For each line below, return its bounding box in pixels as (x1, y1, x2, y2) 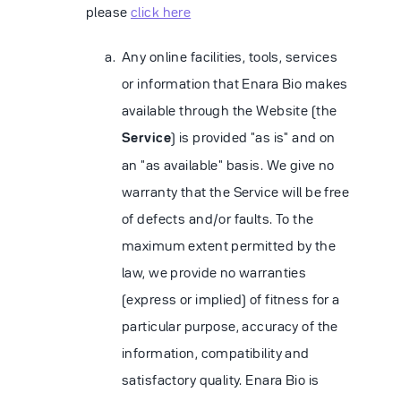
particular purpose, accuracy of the (122, 318, 338, 334)
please (86, 4, 131, 20)
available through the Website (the (122, 102, 337, 118)
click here (130, 4, 192, 20)
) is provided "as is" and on (170, 129, 336, 145)
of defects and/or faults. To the (122, 210, 314, 226)
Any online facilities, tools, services (122, 48, 338, 64)
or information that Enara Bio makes (122, 75, 348, 91)
